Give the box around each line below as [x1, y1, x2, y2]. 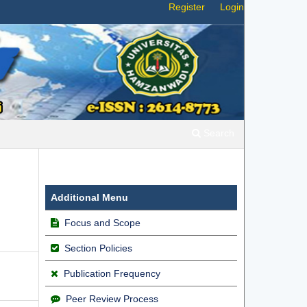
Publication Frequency [64, 268, 160, 280]
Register [168, 1, 205, 12]
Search [201, 127, 234, 139]
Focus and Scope [64, 217, 140, 229]
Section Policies [64, 243, 132, 254]
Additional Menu [51, 192, 128, 204]
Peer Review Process [66, 293, 158, 305]
